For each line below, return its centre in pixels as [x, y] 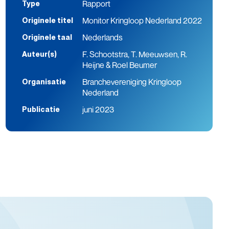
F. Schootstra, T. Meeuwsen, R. [135, 54]
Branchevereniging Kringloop [132, 82]
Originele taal [47, 38]
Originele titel [47, 21]
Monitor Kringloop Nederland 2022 [142, 21]
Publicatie [41, 110]
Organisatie [44, 82]
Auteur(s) [39, 54]
